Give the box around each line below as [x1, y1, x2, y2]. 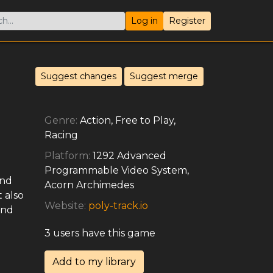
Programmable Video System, [44, 165, 189, 176]
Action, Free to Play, [80, 115, 175, 126]
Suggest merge [130, 70, 198, 82]
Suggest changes [41, 70, 116, 82]
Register [169, 15, 205, 26]
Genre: [44, 115, 80, 126]
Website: [44, 200, 88, 211]
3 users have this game [44, 227, 155, 239]
